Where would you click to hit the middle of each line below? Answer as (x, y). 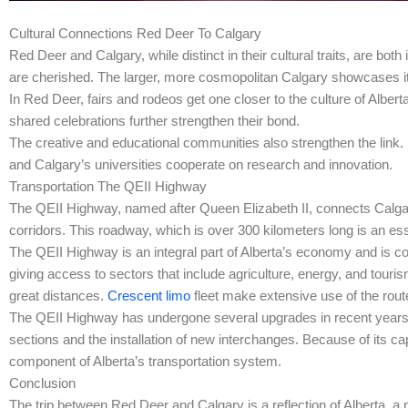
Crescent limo (149, 296)
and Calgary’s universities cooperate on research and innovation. (201, 165)
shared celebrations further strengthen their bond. (154, 121)
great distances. (58, 296)
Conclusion (42, 383)
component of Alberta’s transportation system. (145, 362)
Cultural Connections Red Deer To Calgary (135, 34)
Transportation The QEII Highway (108, 187)
